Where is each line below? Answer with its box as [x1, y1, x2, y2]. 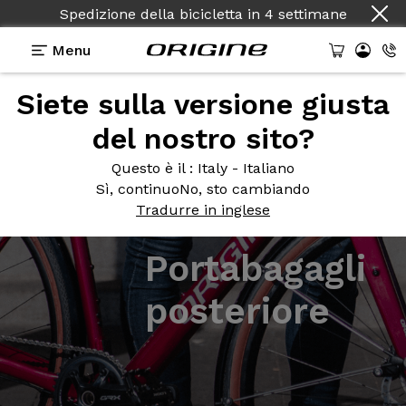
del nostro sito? [92, 121, 314, 156]
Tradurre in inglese [136, 201, 270, 218]
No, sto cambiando [179, 180, 310, 198]
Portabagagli [145, 247, 366, 290]
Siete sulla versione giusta [16, 87, 390, 121]
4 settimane [259, 5, 347, 23]
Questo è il [111, 159, 189, 177]
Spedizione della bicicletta [59, 5, 247, 23]
